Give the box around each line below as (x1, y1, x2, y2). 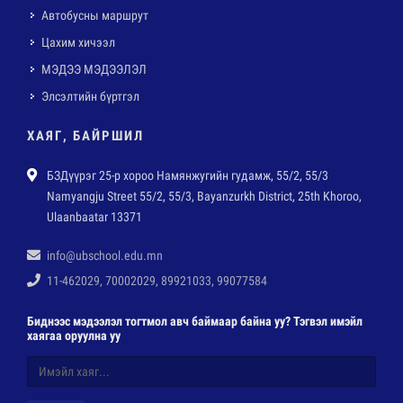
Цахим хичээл (41, 34, 115, 49)
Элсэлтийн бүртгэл (41, 88, 139, 103)
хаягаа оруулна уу (27, 327, 121, 343)
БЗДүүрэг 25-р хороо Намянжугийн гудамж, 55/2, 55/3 (47, 167, 328, 183)
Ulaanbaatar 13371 (47, 209, 142, 224)
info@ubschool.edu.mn (47, 247, 163, 263)
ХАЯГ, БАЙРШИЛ (27, 127, 144, 144)
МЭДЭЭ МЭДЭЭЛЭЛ (41, 61, 147, 76)
